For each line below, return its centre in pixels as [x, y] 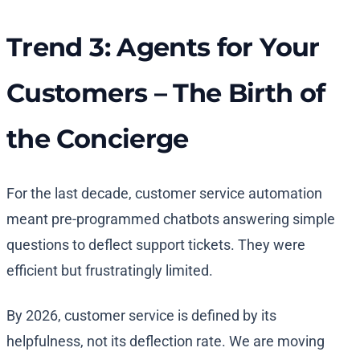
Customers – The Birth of [166, 93]
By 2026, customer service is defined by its [141, 316]
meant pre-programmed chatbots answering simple [171, 219]
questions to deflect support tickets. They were [156, 245]
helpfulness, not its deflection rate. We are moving [166, 342]
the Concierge [98, 139]
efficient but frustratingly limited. [110, 271]
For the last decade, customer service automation [164, 194]
